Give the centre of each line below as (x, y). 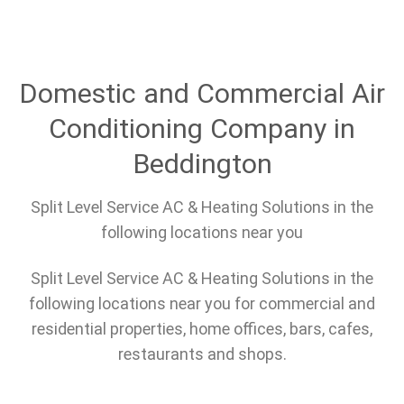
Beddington (202, 163)
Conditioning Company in (202, 128)
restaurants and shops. (202, 354)
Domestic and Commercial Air (202, 93)
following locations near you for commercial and (202, 304)
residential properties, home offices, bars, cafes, (202, 329)
